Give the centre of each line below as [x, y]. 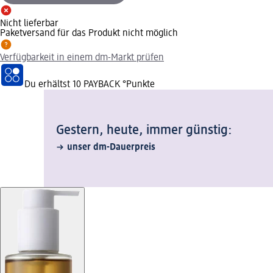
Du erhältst [48, 84]
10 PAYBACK [96, 84]
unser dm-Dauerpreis [111, 147]
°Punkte [137, 84]
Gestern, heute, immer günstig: [144, 130]
